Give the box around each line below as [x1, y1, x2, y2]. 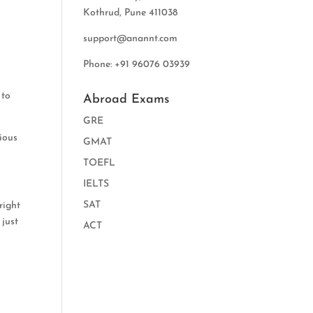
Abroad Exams [83, 93, 170, 106]
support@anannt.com [83, 34, 178, 44]
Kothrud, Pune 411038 [83, 8, 178, 18]
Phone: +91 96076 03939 [83, 59, 191, 70]
